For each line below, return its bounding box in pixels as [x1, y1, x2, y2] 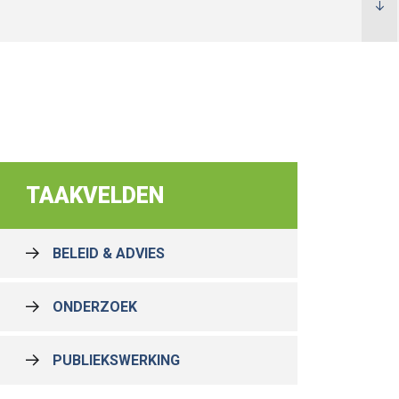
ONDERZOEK [53, 298, 137, 315]
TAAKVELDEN [26, 183, 164, 208]
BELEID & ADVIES [53, 245, 165, 262]
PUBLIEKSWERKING [53, 352, 180, 369]
